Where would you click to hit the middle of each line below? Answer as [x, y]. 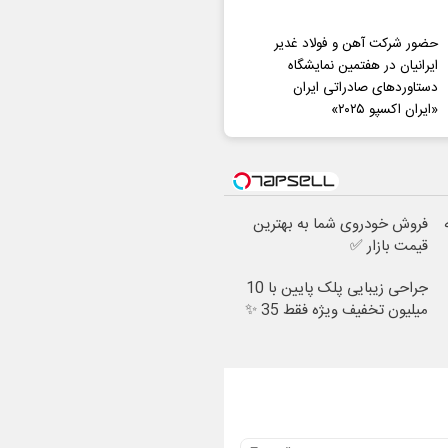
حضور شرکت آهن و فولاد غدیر [355, 44]
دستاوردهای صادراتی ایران [365, 88]
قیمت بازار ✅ [389, 246]
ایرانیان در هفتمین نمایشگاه [362, 66]
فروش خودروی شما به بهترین [340, 224]
